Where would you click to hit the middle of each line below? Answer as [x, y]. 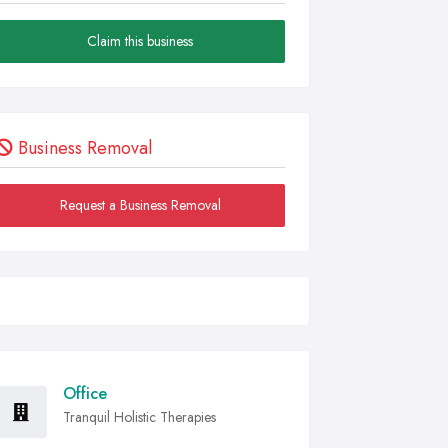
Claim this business [140, 41]
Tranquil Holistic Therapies [139, 417]
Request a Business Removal [140, 205]
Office [85, 393]
